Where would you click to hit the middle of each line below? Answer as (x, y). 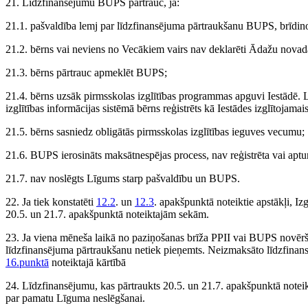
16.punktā (27, 263)
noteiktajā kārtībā (87, 263)
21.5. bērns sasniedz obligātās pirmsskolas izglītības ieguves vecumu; (155, 132)
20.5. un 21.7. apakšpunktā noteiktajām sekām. (107, 214)
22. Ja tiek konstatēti (51, 202)
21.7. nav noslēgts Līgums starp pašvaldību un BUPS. (123, 179)
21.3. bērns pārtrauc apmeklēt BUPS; (86, 73)
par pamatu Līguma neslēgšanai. (75, 298)
